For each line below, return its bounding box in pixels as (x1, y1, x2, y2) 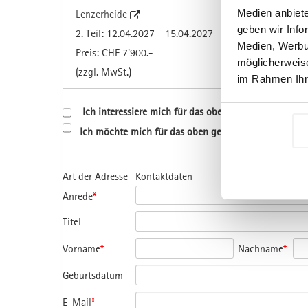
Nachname (238, 241, 284, 254)
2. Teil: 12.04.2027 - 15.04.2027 (76, 26, 213, 39)
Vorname (63, 241, 100, 254)
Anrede (63, 189, 93, 202)
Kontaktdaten (135, 169, 193, 182)
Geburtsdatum (63, 268, 123, 281)
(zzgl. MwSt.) (76, 65, 131, 78)
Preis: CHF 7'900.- (76, 45, 153, 58)
